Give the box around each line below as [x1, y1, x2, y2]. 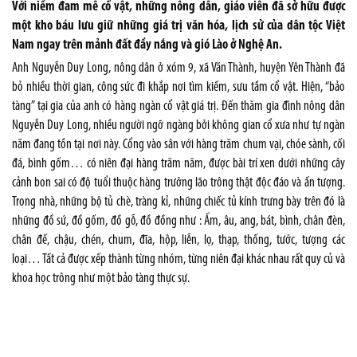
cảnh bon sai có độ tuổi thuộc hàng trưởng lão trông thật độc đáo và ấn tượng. [12, 176, 345, 190]
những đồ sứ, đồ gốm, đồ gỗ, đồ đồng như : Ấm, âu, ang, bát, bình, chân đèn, [12, 214, 345, 228]
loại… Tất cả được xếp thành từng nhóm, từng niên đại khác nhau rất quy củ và [12, 253, 345, 266]
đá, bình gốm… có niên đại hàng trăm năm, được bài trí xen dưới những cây [12, 157, 345, 171]
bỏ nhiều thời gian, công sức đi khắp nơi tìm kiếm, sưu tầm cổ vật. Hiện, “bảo [12, 80, 345, 94]
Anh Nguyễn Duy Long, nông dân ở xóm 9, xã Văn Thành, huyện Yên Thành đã [12, 61, 345, 75]
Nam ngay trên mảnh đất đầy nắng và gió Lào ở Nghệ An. [12, 38, 282, 52]
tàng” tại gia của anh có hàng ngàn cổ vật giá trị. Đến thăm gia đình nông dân [12, 100, 345, 113]
